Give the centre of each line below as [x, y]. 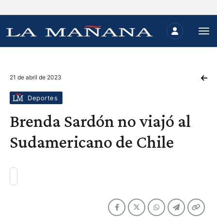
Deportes [43, 98]
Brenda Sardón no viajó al [100, 121]
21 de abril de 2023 [36, 77]
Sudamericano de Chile [92, 142]
